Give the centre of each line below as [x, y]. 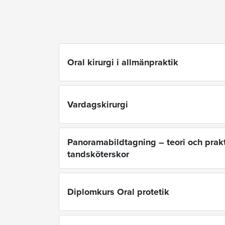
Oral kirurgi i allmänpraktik [123, 62]
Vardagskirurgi [98, 104]
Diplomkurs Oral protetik [118, 192]
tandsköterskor [98, 154]
